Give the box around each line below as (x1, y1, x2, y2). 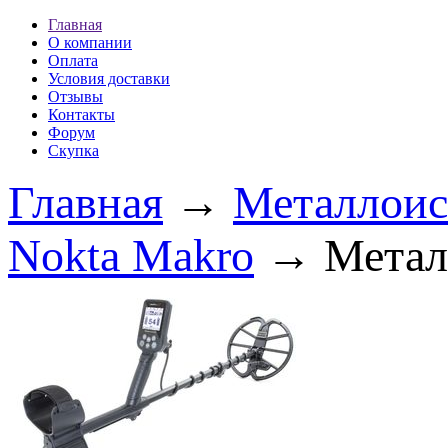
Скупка (48, 142, 99, 159)
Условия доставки (48, 70, 170, 87)
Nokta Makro (8, 230, 254, 281)
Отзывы (48, 88, 103, 105)
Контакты (48, 106, 115, 123)
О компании (48, 34, 132, 51)
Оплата (48, 52, 98, 69)
